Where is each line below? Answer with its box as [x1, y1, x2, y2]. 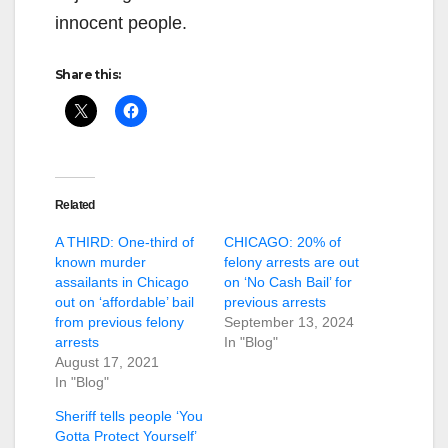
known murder [55, 253, 146, 270]
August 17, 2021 [55, 353, 159, 370]
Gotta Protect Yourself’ [55, 427, 196, 444]
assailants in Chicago [55, 273, 189, 290]
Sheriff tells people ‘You [55, 407, 203, 424]
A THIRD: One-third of [55, 233, 194, 250]
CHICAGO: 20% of [224, 233, 341, 250]
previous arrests [224, 293, 326, 310]
